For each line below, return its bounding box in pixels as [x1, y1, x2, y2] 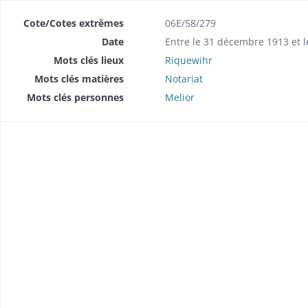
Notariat [164, 71, 203, 85]
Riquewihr [164, 53, 212, 67]
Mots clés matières [34, 71, 124, 85]
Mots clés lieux [53, 53, 124, 67]
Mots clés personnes [26, 90, 124, 104]
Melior [164, 90, 195, 104]
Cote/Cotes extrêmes [23, 16, 124, 30]
